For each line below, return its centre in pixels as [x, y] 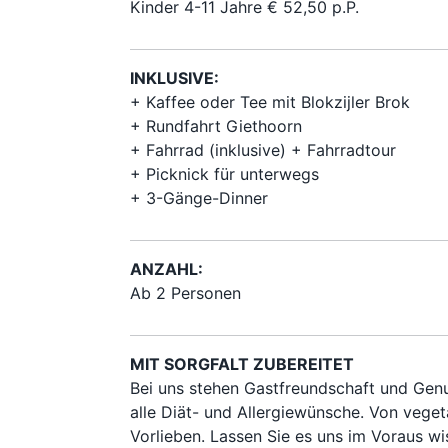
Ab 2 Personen [185, 292]
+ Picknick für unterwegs [224, 173]
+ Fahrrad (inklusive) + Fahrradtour [263, 149]
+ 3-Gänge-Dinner [199, 197]
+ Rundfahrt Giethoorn [216, 125]
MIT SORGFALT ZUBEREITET [242, 363]
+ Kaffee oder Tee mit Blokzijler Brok [270, 101]
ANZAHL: [166, 268]
